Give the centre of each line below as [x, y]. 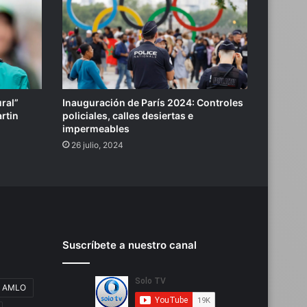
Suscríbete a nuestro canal [130, 245]
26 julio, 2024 [97, 145]
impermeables [96, 129]
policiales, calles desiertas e [128, 116]
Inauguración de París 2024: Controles [153, 103]
